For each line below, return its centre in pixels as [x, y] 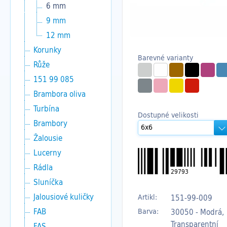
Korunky [47, 50]
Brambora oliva [60, 94]
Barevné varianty [165, 57]
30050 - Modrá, [197, 212]
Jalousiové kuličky [64, 197]
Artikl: [147, 197]
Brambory [50, 123]
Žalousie [48, 138]
